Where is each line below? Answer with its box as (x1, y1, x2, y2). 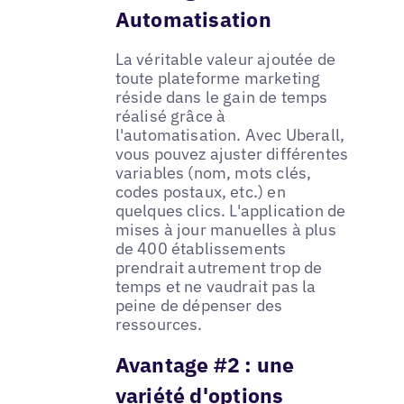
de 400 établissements (115, 238, 287, 260)
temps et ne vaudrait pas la (115, 276, 317, 298)
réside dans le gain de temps (115, 87, 328, 108)
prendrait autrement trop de (115, 257, 323, 279)
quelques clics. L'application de (115, 200, 346, 222)
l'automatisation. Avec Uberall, (115, 124, 345, 146)
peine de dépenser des (115, 295, 283, 317)
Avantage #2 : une (115, 351, 295, 379)
